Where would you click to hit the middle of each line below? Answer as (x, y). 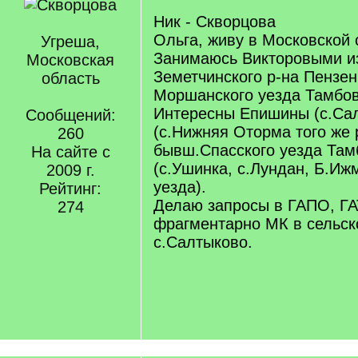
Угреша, (70, 42)
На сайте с (70, 152)
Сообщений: (70, 115)
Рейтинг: (70, 189)
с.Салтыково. (203, 242)
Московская (70, 60)
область (70, 78)
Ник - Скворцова (215, 22)
